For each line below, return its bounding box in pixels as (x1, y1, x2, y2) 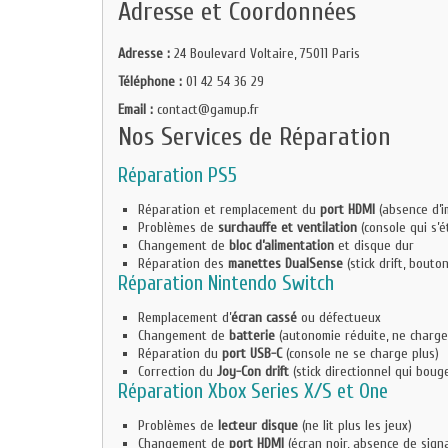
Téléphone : (118, 73, 182, 90)
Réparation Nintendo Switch (118, 271, 334, 295)
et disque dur (334, 237, 414, 254)
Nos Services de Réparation (118, 122, 391, 152)
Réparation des (138, 255, 228, 272)
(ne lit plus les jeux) (298, 417, 412, 434)
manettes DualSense (228, 255, 343, 272)
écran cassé (231, 309, 297, 326)
